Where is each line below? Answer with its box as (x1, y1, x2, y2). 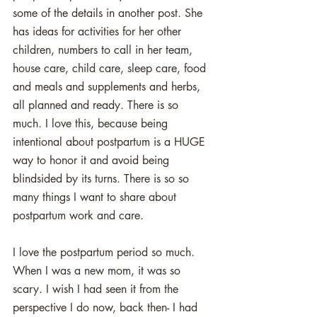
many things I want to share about (13, 190, 180, 204)
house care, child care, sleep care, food (13, 61, 209, 76)
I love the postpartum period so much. (13, 245, 198, 260)
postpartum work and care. (13, 208, 147, 223)
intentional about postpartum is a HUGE (13, 134, 209, 149)
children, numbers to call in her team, (13, 42, 196, 57)
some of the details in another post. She (13, 6, 206, 21)
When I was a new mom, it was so (13, 263, 184, 278)
